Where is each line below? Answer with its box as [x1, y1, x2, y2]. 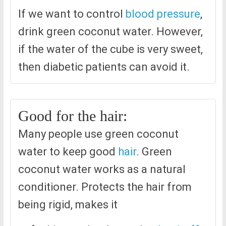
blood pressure [125, 8, 200, 21]
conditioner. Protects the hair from [18, 181, 192, 194]
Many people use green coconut [18, 128, 179, 141]
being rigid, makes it [18, 198, 118, 211]
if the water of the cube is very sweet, [18, 43, 203, 56]
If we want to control [18, 8, 126, 21]
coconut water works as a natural [18, 163, 186, 176]
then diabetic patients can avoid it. [18, 61, 190, 74]
